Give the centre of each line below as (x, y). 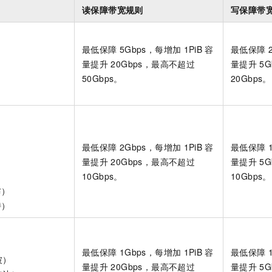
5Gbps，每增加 (150, 49)
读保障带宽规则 (113, 9)
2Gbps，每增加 (150, 147)
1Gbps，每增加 (150, 252)
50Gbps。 (102, 78)
